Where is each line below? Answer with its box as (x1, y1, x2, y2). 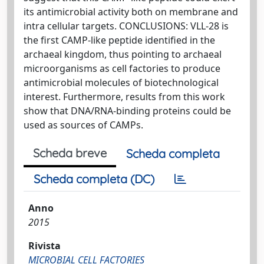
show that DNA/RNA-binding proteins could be (24, 104, 231, 117)
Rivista (28, 239, 61, 252)
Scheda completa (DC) (34, 171, 154, 186)
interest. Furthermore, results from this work (24, 90, 225, 103)
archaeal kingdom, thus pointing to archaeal (24, 47, 222, 61)
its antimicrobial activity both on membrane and (24, 5, 238, 18)
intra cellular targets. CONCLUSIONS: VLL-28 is (24, 19, 229, 32)
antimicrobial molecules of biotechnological (24, 75, 219, 89)
